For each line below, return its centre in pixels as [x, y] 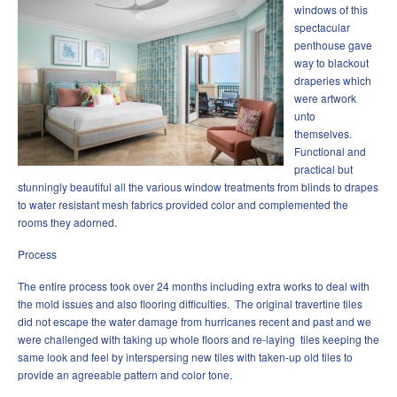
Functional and [330, 152]
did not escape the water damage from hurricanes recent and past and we [195, 322]
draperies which [333, 81]
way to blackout [331, 63]
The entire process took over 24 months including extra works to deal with [194, 286]
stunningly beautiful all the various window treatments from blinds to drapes [198, 187]
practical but [323, 169]
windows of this [331, 10]
